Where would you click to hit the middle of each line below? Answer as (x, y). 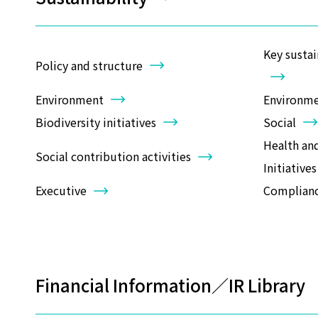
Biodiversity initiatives (96, 122)
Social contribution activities (113, 157)
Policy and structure (89, 65)
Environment (70, 99)
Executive (61, 191)
